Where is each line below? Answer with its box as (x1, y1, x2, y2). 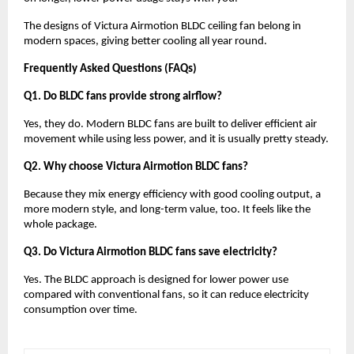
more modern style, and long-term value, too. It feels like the (24, 203, 311, 216)
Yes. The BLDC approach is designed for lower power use (24, 273, 288, 286)
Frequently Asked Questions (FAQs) (24, 62, 197, 75)
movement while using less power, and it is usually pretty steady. (24, 133, 329, 145)
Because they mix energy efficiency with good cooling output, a (24, 188, 321, 201)
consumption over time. (24, 303, 137, 316)
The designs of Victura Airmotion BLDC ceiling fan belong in (24, 20, 301, 32)
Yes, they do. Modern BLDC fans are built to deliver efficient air (24, 118, 317, 130)
